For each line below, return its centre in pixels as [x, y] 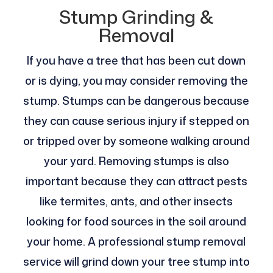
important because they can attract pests [136, 181]
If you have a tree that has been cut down [136, 61]
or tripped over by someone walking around [136, 141]
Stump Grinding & [136, 17]
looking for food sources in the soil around [136, 222]
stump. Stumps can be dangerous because [136, 101]
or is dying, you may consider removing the [136, 81]
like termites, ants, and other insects [136, 201]
